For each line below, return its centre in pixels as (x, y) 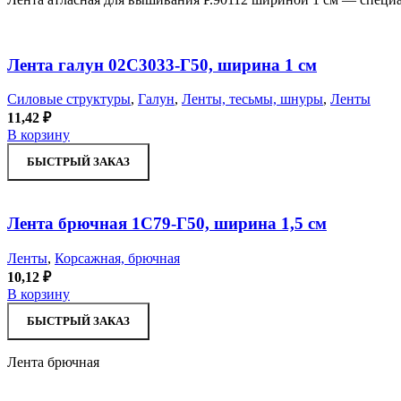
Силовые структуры (69, 99)
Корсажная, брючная (117, 258)
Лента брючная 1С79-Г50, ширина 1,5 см (167, 224)
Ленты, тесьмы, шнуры (252, 99)
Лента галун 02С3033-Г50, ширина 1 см (162, 64)
